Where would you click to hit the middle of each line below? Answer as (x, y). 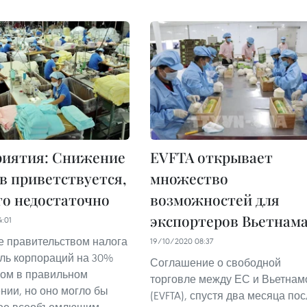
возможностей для (215, 200)
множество (189, 179)
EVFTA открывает (211, 157)
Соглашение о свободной (216, 263)
